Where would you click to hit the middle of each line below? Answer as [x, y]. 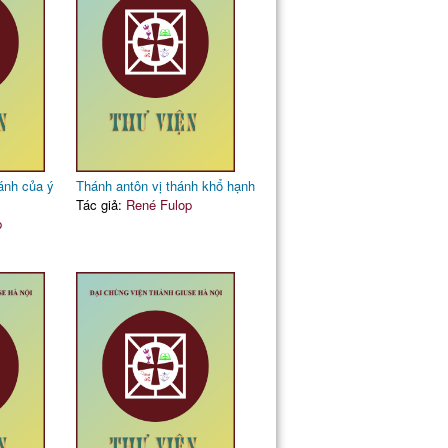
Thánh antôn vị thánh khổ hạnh [165, 185]
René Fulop [158, 204]
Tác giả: [100, 204]
